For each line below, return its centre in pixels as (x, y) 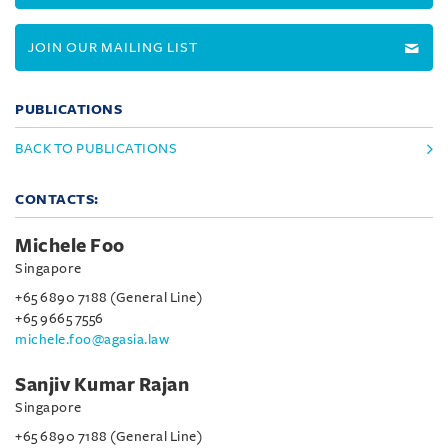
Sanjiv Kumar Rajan (102, 385)
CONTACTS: (57, 199)
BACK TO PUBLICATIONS (96, 148)
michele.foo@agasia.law (92, 339)
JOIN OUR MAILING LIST (113, 47)
